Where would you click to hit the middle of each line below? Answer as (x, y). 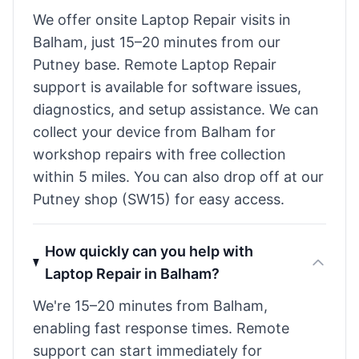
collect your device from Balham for (154, 132)
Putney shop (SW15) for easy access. (159, 199)
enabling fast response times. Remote (161, 328)
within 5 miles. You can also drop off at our (178, 177)
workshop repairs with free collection (159, 154)
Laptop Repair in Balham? (132, 274)
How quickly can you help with (149, 251)
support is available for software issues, (167, 87)
